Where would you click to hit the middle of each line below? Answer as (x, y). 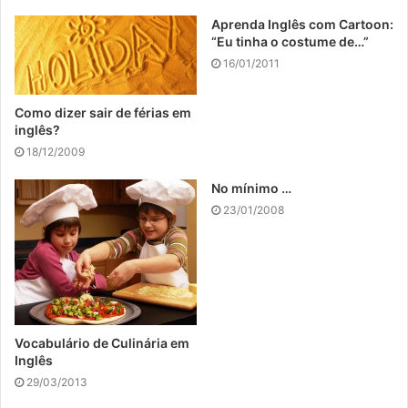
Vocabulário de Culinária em (102, 342)
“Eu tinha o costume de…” (290, 41)
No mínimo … (251, 188)
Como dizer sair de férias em (103, 112)
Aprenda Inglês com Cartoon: (302, 24)
